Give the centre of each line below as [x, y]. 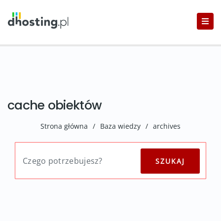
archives [167, 126]
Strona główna [64, 126]
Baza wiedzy [120, 126]
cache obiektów [55, 105]
